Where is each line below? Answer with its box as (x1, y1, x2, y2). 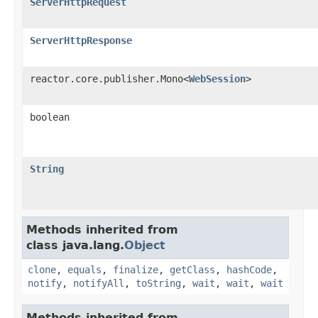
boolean (30, 111, 70, 123)
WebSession (189, 72, 246, 84)
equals (67, 263, 102, 275)
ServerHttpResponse (30, 34, 132, 46)
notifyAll (73, 277, 124, 289)
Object (124, 238, 165, 252)
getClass (170, 263, 215, 275)
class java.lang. (26, 238, 124, 252)
